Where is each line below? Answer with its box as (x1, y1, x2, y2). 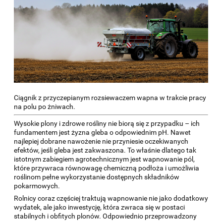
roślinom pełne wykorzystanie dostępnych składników (14, 173, 179, 181)
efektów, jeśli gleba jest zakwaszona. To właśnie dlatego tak (14, 146, 196, 155)
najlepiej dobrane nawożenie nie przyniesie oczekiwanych (14, 137, 188, 146)
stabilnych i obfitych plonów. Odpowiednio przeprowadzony (14, 212, 197, 221)
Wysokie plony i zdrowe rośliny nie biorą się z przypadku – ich (14, 119, 200, 128)
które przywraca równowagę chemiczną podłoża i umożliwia (14, 164, 199, 172)
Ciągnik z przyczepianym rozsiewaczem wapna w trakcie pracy (14, 94, 206, 102)
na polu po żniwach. (14, 103, 75, 111)
